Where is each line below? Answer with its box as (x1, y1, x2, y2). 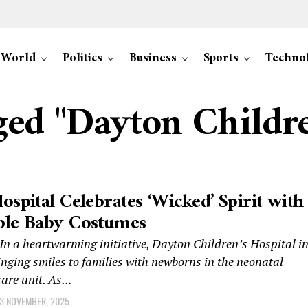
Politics (63, 47, 102, 69)
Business (129, 47, 177, 69)
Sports (203, 47, 239, 69)
